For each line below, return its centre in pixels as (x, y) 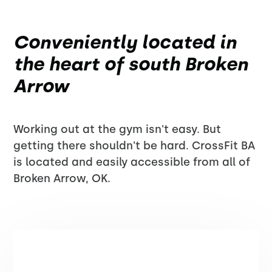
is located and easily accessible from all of (132, 162)
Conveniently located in (125, 42)
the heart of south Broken (131, 64)
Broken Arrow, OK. (62, 178)
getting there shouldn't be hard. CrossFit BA (134, 146)
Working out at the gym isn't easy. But (117, 129)
